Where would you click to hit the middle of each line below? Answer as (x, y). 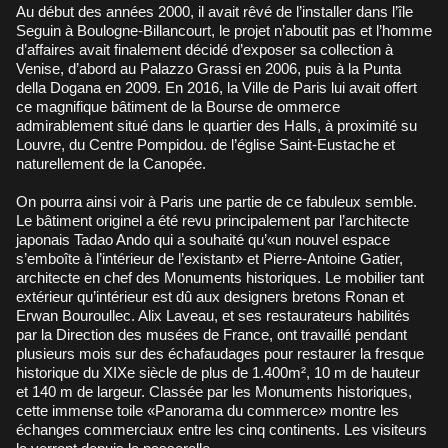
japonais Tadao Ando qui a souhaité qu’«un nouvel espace (203, 239)
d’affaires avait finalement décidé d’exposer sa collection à (204, 49)
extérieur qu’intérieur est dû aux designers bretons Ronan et (210, 296)
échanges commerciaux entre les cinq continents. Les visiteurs (221, 429)
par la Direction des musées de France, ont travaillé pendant (211, 334)
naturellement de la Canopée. (111, 163)
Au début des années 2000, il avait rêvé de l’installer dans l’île (214, 11)
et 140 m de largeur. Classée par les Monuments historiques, (214, 391)
